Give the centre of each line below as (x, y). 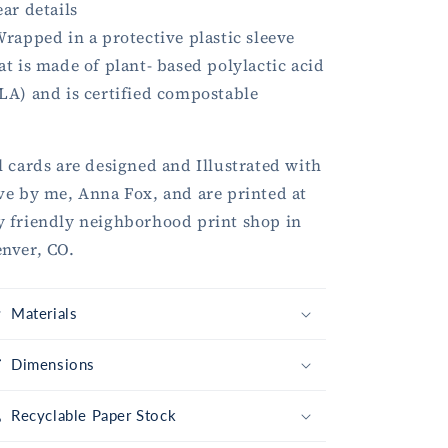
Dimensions (53, 364)
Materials (44, 313)
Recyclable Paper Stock (94, 415)
